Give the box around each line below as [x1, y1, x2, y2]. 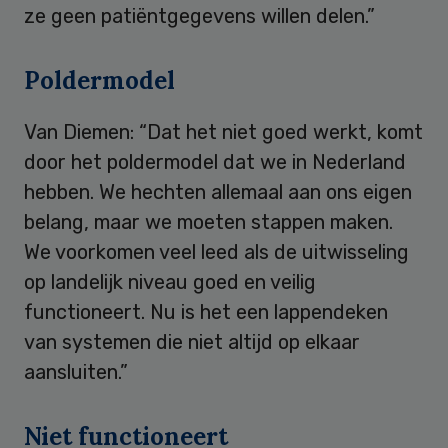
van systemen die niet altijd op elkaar [24, 329, 360, 354]
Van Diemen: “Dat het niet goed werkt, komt [24, 119, 423, 144]
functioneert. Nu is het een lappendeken [24, 299, 388, 324]
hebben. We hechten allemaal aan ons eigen [24, 179, 412, 204]
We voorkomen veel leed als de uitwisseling [24, 239, 409, 264]
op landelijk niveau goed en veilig [24, 269, 316, 294]
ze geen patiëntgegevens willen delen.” [24, 3, 375, 28]
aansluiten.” [24, 359, 128, 384]
